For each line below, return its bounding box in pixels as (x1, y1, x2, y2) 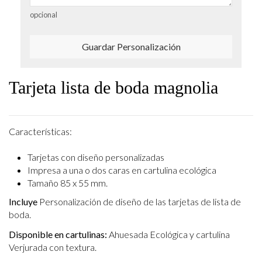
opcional (30, 9, 57, 19)
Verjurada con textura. (9, 242, 96, 253)
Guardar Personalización (81, 40, 181, 52)
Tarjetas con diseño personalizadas (27, 151, 164, 163)
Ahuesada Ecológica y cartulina (107, 229, 230, 240)
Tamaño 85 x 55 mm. (27, 177, 108, 189)
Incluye (9, 195, 39, 207)
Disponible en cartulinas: (9, 229, 107, 240)
